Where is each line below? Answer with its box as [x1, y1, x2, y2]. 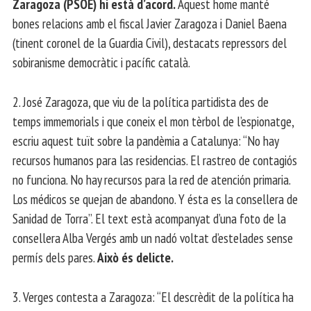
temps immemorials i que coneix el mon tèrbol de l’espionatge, [12, 112, 294, 131]
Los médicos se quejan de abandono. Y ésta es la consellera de [12, 190, 298, 208]
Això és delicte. [97, 249, 174, 267]
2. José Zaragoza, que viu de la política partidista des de [12, 93, 269, 111]
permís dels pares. [12, 249, 97, 267]
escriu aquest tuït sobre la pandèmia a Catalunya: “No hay [12, 132, 278, 150]
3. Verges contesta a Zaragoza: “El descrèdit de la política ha [12, 287, 294, 305]
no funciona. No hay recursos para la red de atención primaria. [12, 171, 290, 189]
